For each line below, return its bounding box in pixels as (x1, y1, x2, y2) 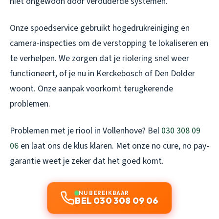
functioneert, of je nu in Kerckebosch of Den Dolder (10, 67, 195, 80)
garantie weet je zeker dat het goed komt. (10, 154, 164, 167)
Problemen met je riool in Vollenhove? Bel (10, 124, 161, 137)
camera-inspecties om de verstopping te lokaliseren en (10, 37, 208, 49)
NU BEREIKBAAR (79, 189, 129, 197)
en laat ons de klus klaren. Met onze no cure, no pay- (19, 139, 209, 152)
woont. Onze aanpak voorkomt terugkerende (10, 82, 173, 95)
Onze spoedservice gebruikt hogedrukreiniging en (10, 22, 190, 34)
